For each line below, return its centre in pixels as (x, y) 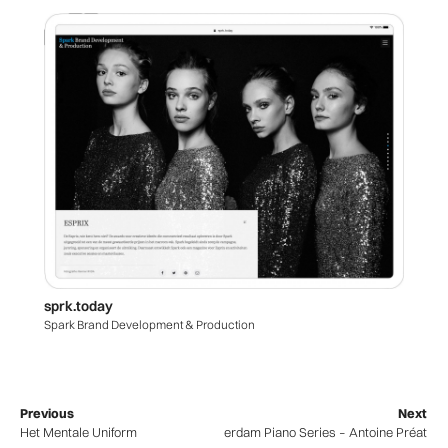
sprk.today (78, 306)
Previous (47, 413)
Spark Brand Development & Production (149, 325)
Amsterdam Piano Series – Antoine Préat (310, 432)
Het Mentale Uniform (78, 432)
